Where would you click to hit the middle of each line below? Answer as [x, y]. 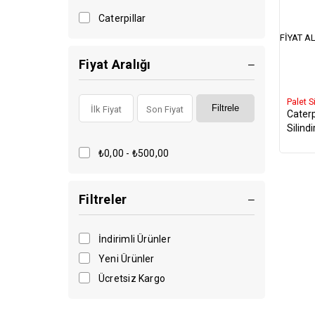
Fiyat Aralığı [115, 64]
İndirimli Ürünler [135, 239]
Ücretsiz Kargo [132, 278]
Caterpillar [122, 18]
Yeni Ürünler [127, 259]
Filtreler [103, 199]
